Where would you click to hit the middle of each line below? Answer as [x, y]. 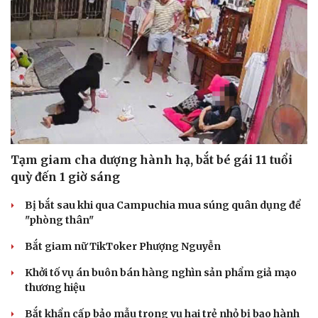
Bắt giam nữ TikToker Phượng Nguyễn [123, 246]
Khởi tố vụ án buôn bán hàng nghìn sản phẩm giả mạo [161, 273]
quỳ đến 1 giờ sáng [65, 177]
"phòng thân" [59, 220]
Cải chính [34, 307]
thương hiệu [55, 287]
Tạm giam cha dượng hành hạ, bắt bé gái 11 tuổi [152, 160]
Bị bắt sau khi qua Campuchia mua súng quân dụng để [163, 205]
